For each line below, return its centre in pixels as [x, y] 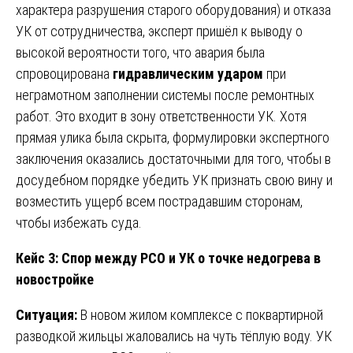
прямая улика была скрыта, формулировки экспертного [173, 137]
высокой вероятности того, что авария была [140, 52]
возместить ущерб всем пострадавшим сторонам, [159, 201]
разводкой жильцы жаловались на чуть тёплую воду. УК [174, 336]
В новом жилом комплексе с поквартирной [200, 314]
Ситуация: [46, 314]
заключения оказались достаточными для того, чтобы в [173, 158]
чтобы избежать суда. [79, 222]
